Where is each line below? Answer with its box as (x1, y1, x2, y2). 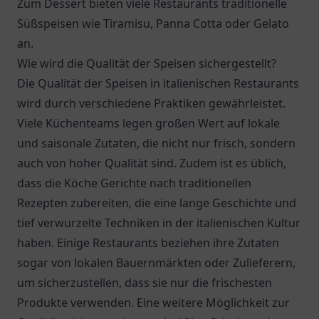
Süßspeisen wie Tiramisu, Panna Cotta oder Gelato (17, 16, 289, 31)
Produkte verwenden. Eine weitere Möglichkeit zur (17, 295, 290, 310)
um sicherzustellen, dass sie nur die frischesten (17, 275, 272, 291)
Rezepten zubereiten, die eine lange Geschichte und (17, 195, 296, 211)
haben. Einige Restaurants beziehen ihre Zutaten (17, 235, 279, 251)
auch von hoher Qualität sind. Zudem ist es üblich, (17, 155, 286, 171)
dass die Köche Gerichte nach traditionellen (17, 175, 251, 191)
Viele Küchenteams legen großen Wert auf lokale (17, 115, 280, 131)
